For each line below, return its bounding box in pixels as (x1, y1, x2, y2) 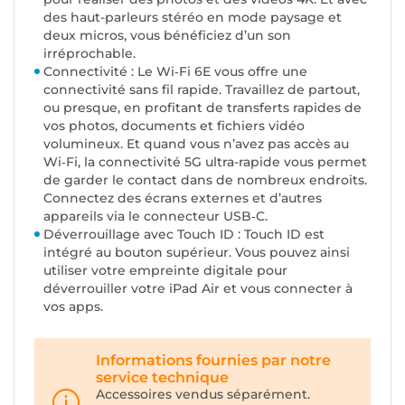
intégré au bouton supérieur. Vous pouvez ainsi (43, 244, 350, 260)
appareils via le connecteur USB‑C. (43, 208, 268, 224)
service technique (96, 369, 229, 386)
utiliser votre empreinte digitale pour (43, 262, 287, 278)
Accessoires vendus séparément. (96, 386, 310, 402)
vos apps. (43, 298, 103, 315)
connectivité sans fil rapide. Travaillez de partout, (43, 81, 360, 98)
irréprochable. (43, 45, 136, 61)
